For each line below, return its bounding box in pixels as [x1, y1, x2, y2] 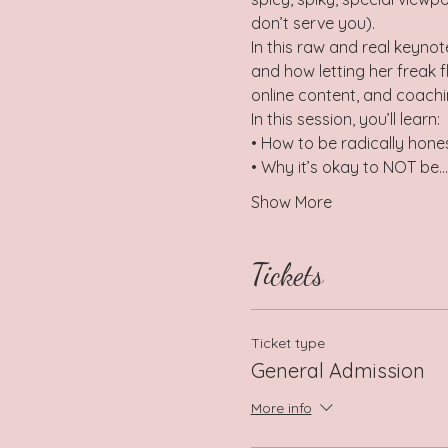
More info [250, 399, 312, 418]
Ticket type [250, 333, 325, 352]
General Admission [250, 357, 425, 383]
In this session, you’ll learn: [250, 108, 440, 129]
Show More [250, 191, 332, 212]
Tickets [250, 255, 323, 292]
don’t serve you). [250, 12, 375, 33]
